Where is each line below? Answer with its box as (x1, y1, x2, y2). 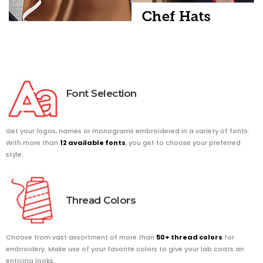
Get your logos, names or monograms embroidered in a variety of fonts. (6, 126, 249, 136)
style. (6, 149, 23, 159)
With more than (6, 137, 60, 147)
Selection (91, 87, 137, 100)
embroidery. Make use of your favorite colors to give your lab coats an (6, 244, 244, 254)
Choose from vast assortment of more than (6, 232, 156, 242)
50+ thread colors (156, 232, 222, 242)
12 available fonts (60, 137, 126, 147)
